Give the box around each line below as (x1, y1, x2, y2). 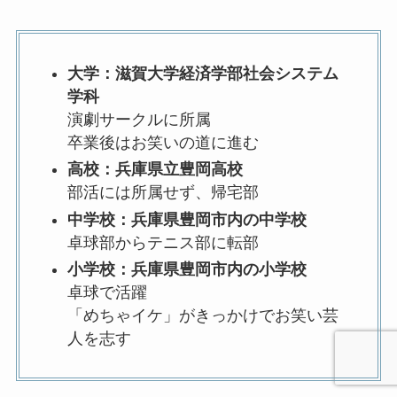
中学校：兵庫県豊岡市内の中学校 (66, 210, 307, 229)
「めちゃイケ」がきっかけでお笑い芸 (66, 307, 339, 325)
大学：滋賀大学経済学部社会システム (66, 64, 339, 82)
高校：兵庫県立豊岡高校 (66, 160, 243, 179)
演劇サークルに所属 (66, 110, 211, 128)
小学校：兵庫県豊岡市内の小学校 (66, 261, 307, 279)
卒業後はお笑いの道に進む (66, 133, 259, 152)
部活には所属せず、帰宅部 (66, 183, 259, 202)
